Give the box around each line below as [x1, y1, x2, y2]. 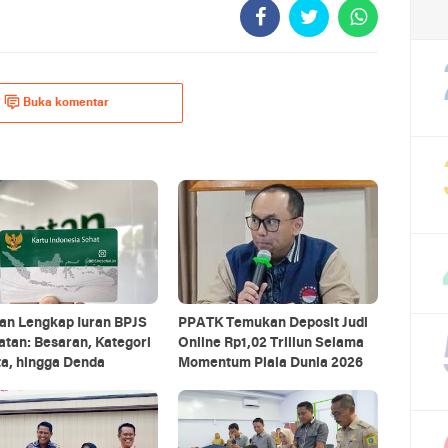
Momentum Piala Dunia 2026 [177, 355, 363, 371]
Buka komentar [23, 96, 109, 109]
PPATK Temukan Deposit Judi [177, 315, 368, 331]
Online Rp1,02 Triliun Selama [177, 335, 364, 351]
